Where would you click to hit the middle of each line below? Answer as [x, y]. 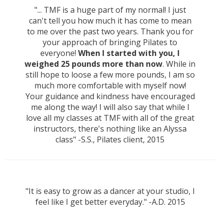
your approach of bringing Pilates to [110, 42]
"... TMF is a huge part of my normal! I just [110, 10]
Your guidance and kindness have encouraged [110, 96]
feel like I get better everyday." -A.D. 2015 [110, 202]
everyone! [59, 53]
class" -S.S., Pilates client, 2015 [110, 140]
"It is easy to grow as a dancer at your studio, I [110, 191]
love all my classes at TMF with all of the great [110, 118]
